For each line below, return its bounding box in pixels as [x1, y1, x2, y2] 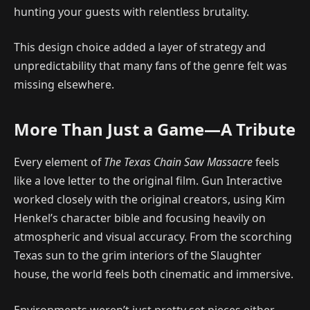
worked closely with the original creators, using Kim [14, 192, 285, 208]
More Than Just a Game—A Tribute [14, 117, 295, 140]
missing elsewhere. [14, 77, 114, 93]
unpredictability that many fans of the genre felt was [14, 58, 287, 74]
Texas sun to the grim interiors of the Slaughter [14, 248, 262, 264]
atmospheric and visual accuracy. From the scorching [14, 229, 292, 245]
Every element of [14, 154, 104, 170]
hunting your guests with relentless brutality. [14, 3, 249, 19]
